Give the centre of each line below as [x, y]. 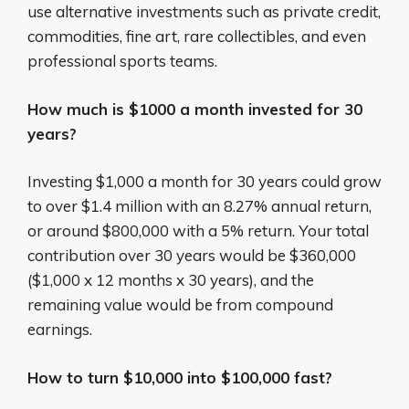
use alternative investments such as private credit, [204, 12]
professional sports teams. [122, 61]
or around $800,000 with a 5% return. [163, 231]
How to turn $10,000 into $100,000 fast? [180, 377]
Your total [334, 231]
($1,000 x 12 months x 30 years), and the [171, 280]
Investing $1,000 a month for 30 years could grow [204, 182]
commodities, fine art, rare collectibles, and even [197, 37]
